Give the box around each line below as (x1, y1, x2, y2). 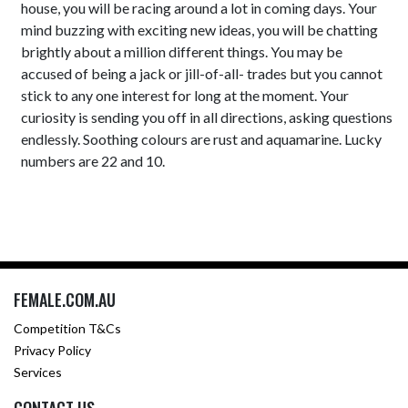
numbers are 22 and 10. (21, 152, 166, 169)
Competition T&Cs (14, 321, 121, 336)
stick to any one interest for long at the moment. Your (21, 87, 350, 104)
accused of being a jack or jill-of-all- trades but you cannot (21, 65, 383, 82)
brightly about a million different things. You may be (21, 43, 343, 60)
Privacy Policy (14, 342, 91, 358)
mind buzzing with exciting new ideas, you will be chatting (21, 21, 379, 38)
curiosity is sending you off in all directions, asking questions (21, 108, 393, 126)
